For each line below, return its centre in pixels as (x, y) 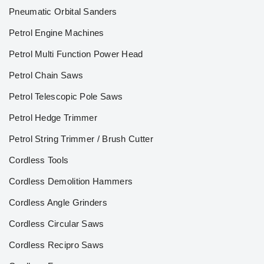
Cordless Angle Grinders (58, 202)
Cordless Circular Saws (57, 224)
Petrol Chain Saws (46, 75)
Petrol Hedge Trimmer (53, 118)
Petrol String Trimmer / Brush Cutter (81, 139)
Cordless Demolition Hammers (71, 181)
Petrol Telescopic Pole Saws (66, 96)
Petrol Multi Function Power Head (76, 54)
